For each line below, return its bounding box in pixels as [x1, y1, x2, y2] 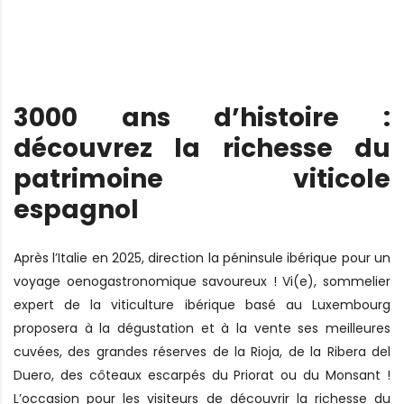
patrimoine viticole [14, 161, 390, 197]
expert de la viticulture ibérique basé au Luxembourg [14, 295, 390, 314]
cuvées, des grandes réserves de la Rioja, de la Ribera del [14, 342, 390, 361]
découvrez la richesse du [14, 130, 390, 166]
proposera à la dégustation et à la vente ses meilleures [14, 318, 390, 337]
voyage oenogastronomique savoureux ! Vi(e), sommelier [14, 271, 390, 290]
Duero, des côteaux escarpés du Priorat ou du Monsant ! [14, 365, 390, 384]
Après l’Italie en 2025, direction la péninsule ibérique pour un [14, 248, 390, 267]
